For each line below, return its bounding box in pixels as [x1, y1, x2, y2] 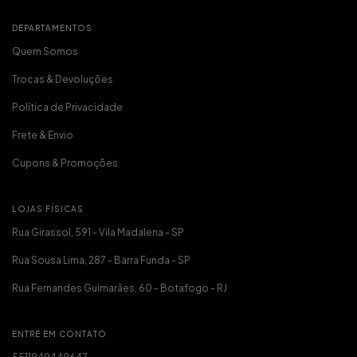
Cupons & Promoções [12, 156, 118, 169]
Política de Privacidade [12, 100, 123, 113]
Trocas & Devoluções [12, 73, 113, 85]
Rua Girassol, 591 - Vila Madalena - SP [12, 226, 184, 238]
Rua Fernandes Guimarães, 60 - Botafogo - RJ [12, 281, 227, 294]
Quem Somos [12, 45, 78, 57]
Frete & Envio [12, 128, 73, 141]
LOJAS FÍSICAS [12, 203, 84, 214]
